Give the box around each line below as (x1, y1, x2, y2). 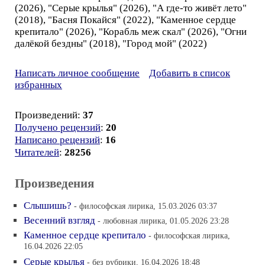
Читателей (15, 147, 59, 158)
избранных (15, 79, 62, 91)
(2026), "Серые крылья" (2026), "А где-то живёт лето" (15, 2, 247, 14)
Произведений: (15, 109, 83, 121)
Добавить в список (149, 67, 230, 79)
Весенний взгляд (24, 215, 95, 226)
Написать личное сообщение (15, 67, 140, 79)
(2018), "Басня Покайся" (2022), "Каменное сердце (15, 14, 236, 25)
